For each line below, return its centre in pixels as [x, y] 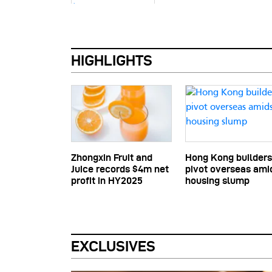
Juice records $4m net [120, 169]
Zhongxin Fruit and [112, 158]
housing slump [217, 181]
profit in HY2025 [107, 181]
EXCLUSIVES [113, 246]
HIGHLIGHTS [112, 61]
